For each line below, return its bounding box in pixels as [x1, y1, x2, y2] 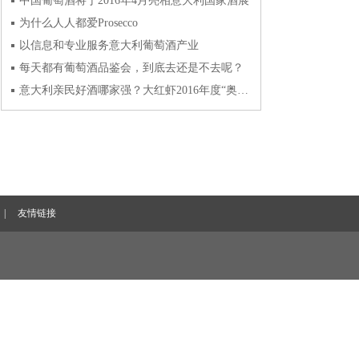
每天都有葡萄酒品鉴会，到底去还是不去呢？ [19, 62, 244, 74]
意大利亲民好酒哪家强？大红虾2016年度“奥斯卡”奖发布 [237, 84, 248, 96]
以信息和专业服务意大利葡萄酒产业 [19, 39, 199, 51]
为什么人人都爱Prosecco [19, 17, 138, 29]
